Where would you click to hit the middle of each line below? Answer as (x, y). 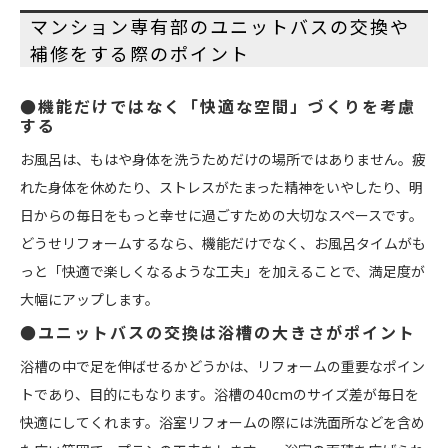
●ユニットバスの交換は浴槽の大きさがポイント (218, 331)
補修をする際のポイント (140, 52)
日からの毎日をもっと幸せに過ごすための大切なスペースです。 (221, 214)
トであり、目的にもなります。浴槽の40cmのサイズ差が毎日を (219, 393)
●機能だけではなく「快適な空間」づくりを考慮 (218, 105)
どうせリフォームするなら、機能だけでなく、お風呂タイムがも (223, 242)
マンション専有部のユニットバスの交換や (220, 25)
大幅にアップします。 (89, 298)
